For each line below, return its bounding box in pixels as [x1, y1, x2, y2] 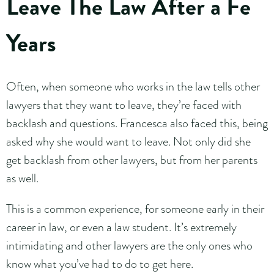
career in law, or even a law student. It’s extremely [6, 218, 237, 235]
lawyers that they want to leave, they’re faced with [6, 95, 242, 113]
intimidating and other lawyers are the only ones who [6, 236, 253, 254]
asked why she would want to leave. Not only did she [6, 132, 251, 150]
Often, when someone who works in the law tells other [6, 77, 260, 95]
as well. [6, 169, 41, 187]
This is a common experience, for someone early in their [6, 199, 264, 217]
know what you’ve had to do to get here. [6, 254, 196, 272]
